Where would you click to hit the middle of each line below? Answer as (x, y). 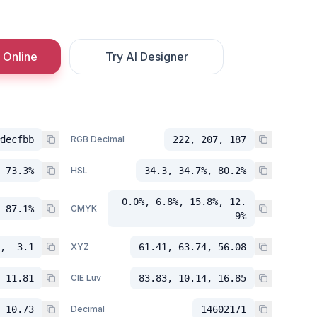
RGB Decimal (98, 139)
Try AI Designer (146, 57)
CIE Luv (86, 278)
